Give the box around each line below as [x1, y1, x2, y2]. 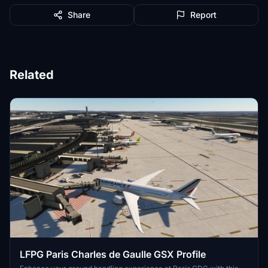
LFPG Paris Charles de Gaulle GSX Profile [20, 248, 206, 261]
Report [190, 10, 217, 20]
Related [10, 68, 54, 82]
